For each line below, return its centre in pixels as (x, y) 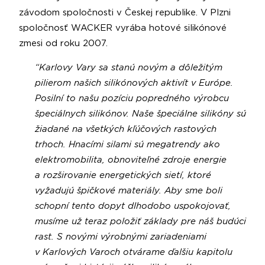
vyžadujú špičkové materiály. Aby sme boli (128, 190)
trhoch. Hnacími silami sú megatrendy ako (127, 144)
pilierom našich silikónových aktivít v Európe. (134, 83)
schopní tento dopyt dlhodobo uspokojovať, (132, 206)
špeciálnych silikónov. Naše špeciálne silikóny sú (140, 114)
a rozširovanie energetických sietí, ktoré (123, 175)
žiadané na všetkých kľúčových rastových (125, 129)
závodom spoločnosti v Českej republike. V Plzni (125, 12)
